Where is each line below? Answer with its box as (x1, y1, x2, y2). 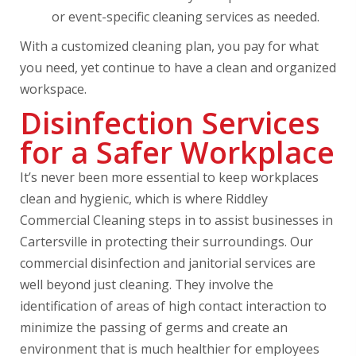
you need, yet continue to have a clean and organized (20, 59, 336, 76)
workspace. (20, 80, 87, 98)
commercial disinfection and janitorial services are (20, 254, 315, 272)
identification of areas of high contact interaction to (20, 297, 327, 315)
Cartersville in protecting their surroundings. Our (20, 233, 313, 250)
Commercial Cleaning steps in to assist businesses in (20, 211, 333, 229)
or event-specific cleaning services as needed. (52, 8, 319, 25)
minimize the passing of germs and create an (20, 319, 288, 336)
